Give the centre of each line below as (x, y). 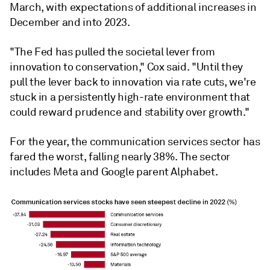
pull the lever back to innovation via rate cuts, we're (133, 82)
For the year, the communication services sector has (135, 142)
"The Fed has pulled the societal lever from (112, 52)
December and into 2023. (70, 23)
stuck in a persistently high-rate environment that (130, 97)
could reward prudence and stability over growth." (130, 112)
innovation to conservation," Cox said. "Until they (127, 67)
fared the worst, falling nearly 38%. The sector (120, 157)
